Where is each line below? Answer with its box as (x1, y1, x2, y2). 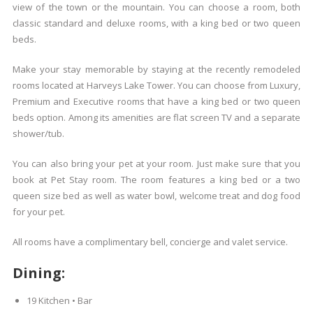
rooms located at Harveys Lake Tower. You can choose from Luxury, (12, 79, 301, 92)
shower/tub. (12, 127, 64, 140)
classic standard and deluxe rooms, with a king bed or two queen (12, 17, 301, 29)
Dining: (12, 263, 65, 282)
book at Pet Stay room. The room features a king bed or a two (12, 173, 301, 186)
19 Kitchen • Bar (26, 294, 92, 307)
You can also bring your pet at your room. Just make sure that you (12, 157, 301, 170)
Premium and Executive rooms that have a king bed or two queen (12, 95, 301, 108)
